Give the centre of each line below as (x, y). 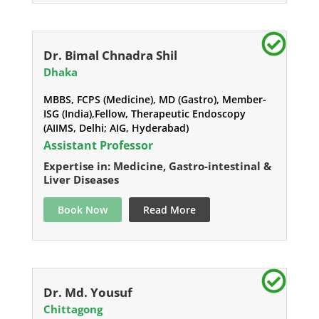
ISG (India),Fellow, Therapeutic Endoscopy (144, 114)
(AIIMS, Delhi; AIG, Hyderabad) (116, 128)
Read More (169, 210)
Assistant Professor (98, 146)
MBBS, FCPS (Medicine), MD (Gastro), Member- (155, 100)
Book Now (82, 210)
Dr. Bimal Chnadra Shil (110, 56)
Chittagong (73, 309)
